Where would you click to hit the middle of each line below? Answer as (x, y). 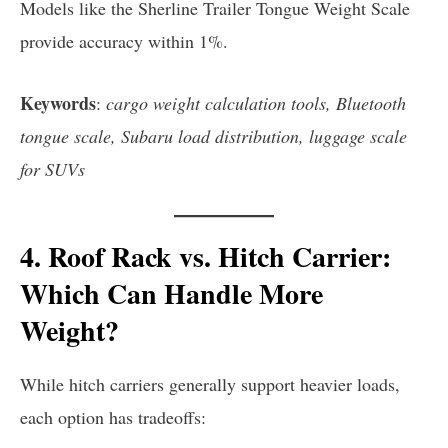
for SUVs (52, 168)
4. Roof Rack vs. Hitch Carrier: (205, 256)
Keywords (58, 102)
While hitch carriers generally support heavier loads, (210, 384)
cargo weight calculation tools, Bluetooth (256, 102)
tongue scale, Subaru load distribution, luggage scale (213, 135)
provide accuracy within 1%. (124, 40)
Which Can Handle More (171, 293)
